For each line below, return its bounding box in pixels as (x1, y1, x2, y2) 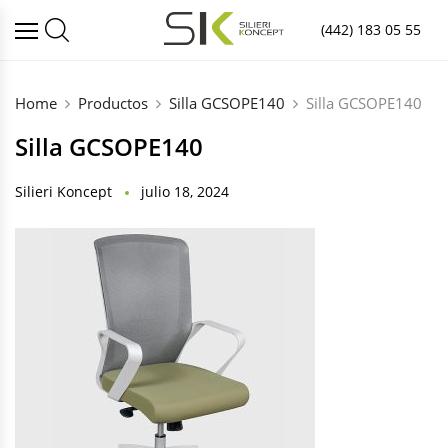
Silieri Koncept (15, 182, 112, 201)
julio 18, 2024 (141, 182, 229, 201)
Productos (78, 93, 148, 113)
